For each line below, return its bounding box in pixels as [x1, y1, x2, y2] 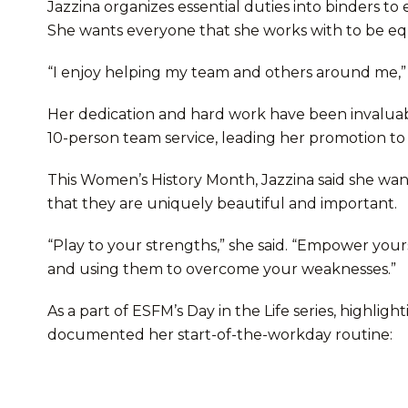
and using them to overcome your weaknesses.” [47, 260, 396, 279]
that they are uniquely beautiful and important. [47, 195, 397, 213]
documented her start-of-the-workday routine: [47, 326, 393, 344]
